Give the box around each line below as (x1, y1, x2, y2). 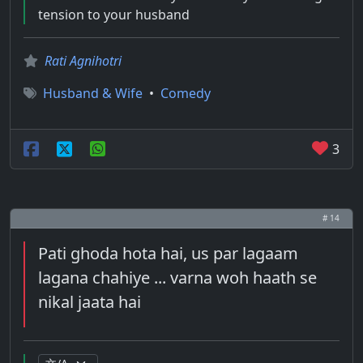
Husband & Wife (43, 84, 143, 102)
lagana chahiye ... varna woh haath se (38, 267, 317, 288)
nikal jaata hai (38, 291, 141, 313)
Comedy (160, 84, 211, 102)
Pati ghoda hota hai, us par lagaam (38, 242, 298, 264)
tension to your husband (38, 6, 190, 23)
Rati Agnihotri (45, 52, 122, 70)
